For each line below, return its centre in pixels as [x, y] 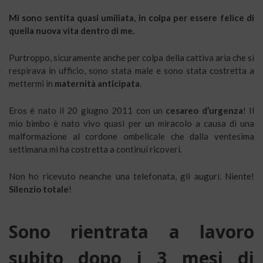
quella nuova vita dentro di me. [72, 31]
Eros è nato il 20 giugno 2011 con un [87, 111]
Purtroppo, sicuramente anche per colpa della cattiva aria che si [131, 58]
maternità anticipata [96, 84]
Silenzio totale [39, 189]
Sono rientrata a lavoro [131, 232]
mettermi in [31, 84]
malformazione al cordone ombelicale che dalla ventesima [131, 136]
